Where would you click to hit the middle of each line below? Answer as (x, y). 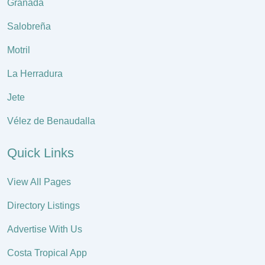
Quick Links (41, 153)
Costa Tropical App (47, 253)
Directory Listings (43, 205)
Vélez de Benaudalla (51, 121)
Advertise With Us (45, 229)
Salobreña (29, 26)
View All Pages (39, 182)
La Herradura (35, 73)
